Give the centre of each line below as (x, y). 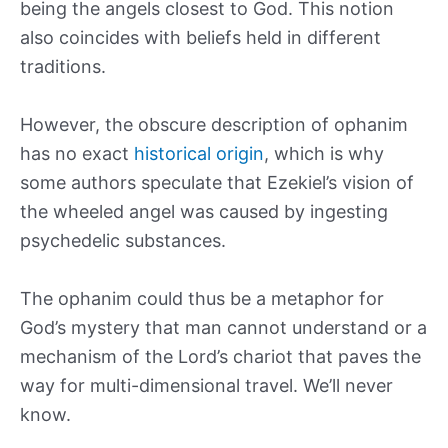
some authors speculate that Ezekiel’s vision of (217, 182)
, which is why (324, 153)
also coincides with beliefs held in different (200, 38)
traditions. (63, 67)
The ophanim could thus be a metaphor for (202, 298)
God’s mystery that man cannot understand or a (223, 327)
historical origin (199, 153)
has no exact (77, 153)
